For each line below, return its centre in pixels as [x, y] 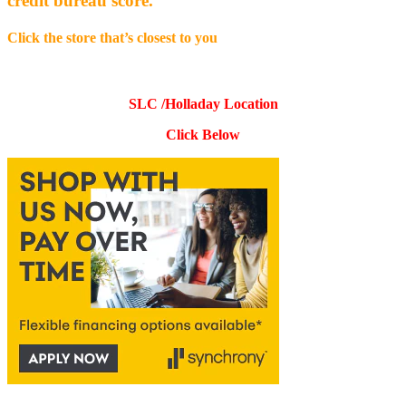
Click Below [203, 135]
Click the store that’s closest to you [112, 38]
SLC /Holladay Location [203, 104]
